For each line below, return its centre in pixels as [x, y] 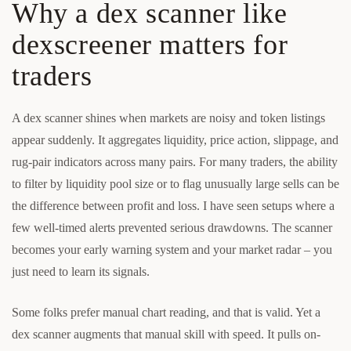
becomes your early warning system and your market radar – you [172, 249]
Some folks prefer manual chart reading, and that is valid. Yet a [166, 312]
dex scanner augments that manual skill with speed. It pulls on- [166, 334]
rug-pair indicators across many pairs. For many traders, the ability [175, 161]
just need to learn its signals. [81, 271]
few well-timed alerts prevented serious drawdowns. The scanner [172, 227]
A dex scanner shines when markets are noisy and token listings [168, 118]
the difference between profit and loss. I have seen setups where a [173, 205]
